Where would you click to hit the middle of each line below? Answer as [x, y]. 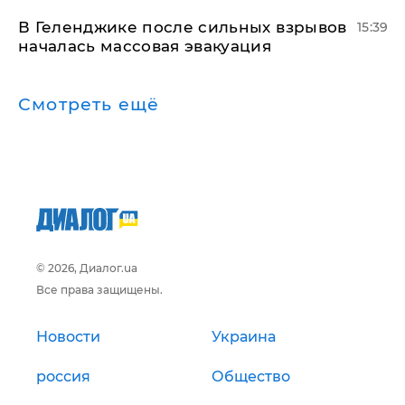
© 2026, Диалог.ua [87, 268]
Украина [244, 337]
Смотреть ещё [89, 104]
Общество [251, 377]
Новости [68, 337]
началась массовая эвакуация [145, 46]
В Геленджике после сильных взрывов [183, 27]
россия [63, 377]
